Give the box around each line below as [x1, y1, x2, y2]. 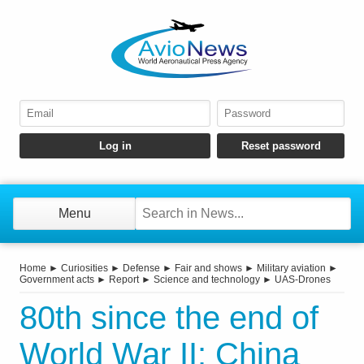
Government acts [19, 274, 94, 286]
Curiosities [61, 262, 108, 275]
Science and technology [154, 274, 260, 286]
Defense [123, 262, 160, 275]
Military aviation [257, 262, 326, 275]
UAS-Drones [275, 274, 331, 286]
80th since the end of [19, 300, 318, 336]
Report [109, 274, 139, 286]
